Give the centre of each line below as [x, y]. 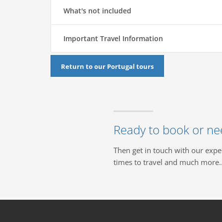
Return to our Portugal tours [107, 66]
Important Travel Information [113, 39]
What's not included [97, 11]
